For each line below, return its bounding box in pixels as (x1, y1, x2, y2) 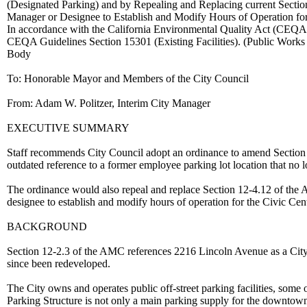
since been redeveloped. (7, 258, 110, 269)
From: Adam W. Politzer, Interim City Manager (7, 97, 210, 109)
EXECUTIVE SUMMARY (7, 122, 130, 134)
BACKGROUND (7, 221, 87, 232)
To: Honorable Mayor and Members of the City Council (7, 73, 249, 84)
